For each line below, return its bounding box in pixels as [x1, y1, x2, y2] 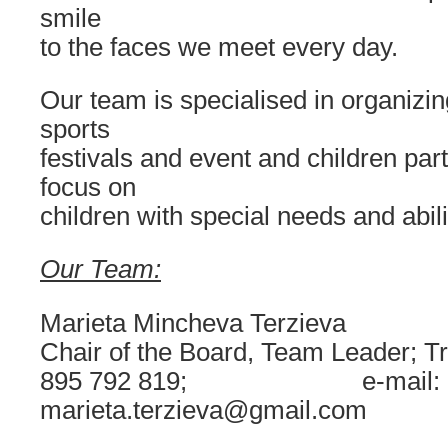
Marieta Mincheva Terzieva [40, 309, 346, 337]
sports [40, 115, 110, 143]
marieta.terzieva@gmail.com [40, 396, 367, 424]
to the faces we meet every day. [40, 33, 398, 61]
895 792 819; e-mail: [40, 367, 440, 395]
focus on [40, 173, 136, 201]
